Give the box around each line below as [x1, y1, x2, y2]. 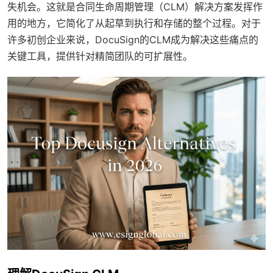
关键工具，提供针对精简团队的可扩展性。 [7, 50, 193, 62]
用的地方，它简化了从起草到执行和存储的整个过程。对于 [7, 17, 261, 29]
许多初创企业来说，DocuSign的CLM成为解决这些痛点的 [7, 34, 258, 46]
